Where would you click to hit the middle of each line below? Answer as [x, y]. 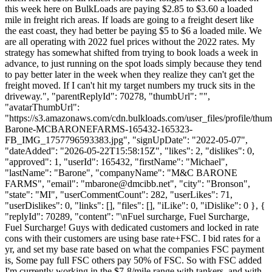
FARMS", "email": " [45, 183]
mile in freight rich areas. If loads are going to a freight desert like [129, 19]
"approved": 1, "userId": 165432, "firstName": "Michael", [116, 161]
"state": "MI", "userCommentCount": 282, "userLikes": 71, [119, 194]
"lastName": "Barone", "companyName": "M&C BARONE [121, 172]
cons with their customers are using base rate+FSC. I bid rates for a [133, 238]
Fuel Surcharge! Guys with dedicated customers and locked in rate [132, 227]
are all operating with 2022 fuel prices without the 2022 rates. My [130, 41]
